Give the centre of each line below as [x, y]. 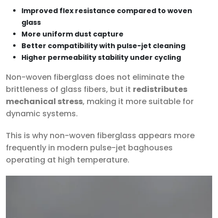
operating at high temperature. [68, 160]
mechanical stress [44, 101]
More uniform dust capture [73, 34]
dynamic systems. [42, 114]
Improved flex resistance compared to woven [107, 11]
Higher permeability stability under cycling [101, 57]
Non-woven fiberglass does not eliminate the [95, 77]
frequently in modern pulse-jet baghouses [89, 148]
